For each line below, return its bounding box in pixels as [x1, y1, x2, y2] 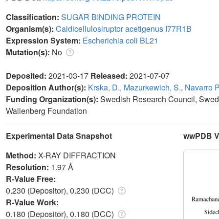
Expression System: [6, 34, 83, 46]
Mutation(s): [6, 46, 52, 58]
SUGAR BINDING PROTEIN [61, 11, 161, 22]
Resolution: [6, 161, 51, 173]
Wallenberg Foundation [6, 105, 87, 116]
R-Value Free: [6, 173, 58, 184]
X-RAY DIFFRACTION [38, 149, 116, 161]
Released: [90, 69, 130, 81]
